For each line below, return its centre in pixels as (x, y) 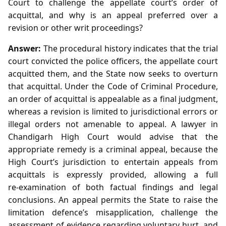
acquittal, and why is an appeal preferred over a (113, 15)
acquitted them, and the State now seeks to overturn (113, 73)
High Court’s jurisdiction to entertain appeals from (113, 162)
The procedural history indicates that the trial (129, 48)
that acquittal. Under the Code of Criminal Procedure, (113, 86)
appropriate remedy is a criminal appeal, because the (113, 149)
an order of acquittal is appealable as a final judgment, (113, 99)
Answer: (24, 48)
